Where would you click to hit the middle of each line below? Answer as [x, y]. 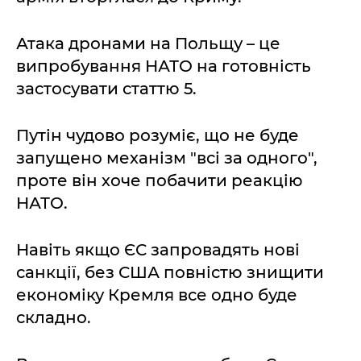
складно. [54, 317]
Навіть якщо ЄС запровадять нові [158, 250]
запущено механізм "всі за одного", [167, 158]
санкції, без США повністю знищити [170, 272]
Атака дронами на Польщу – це [148, 44]
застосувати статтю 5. [106, 89]
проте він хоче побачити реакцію [160, 180]
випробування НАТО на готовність [164, 66]
